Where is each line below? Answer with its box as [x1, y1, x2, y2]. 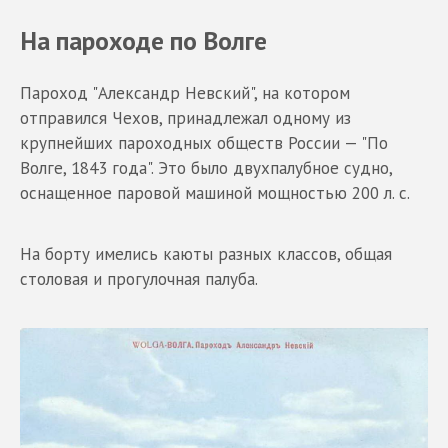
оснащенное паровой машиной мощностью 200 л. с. [20, 182, 410, 205]
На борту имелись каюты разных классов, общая [20, 243, 392, 266]
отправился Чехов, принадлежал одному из [20, 107, 351, 130]
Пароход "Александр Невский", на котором [20, 82, 350, 105]
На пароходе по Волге [20, 24, 267, 57]
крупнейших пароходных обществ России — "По [20, 132, 388, 155]
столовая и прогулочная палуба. [20, 268, 258, 291]
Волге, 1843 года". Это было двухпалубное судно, [20, 157, 392, 180]
